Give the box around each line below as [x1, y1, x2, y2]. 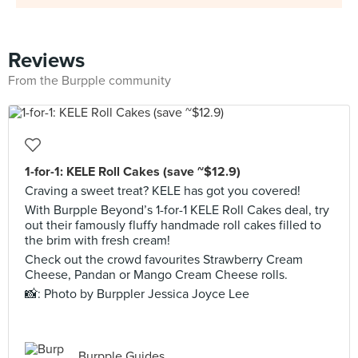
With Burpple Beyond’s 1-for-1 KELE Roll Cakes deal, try [25, 202, 329, 218]
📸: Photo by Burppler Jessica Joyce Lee [25, 286, 249, 302]
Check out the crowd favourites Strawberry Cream [25, 252, 303, 268]
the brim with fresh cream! [25, 233, 170, 249]
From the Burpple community [8, 73, 171, 89]
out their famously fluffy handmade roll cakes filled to [25, 217, 321, 233]
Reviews [8, 48, 85, 73]
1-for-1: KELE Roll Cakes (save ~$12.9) [25, 164, 241, 180]
